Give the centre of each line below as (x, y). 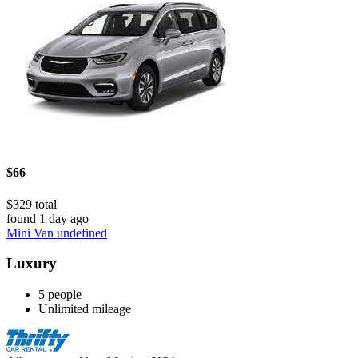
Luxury (32, 264)
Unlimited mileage (85, 309)
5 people (60, 295)
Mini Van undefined (57, 233)
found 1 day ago (48, 218)
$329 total (32, 204)
